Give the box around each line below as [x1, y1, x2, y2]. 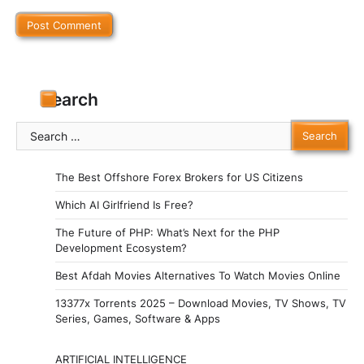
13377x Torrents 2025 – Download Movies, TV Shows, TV [55, 296, 346, 310]
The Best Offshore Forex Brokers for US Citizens [55, 170, 303, 184]
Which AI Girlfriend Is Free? [55, 197, 193, 211]
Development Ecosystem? [55, 240, 187, 254]
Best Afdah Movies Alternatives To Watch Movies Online [55, 268, 340, 282]
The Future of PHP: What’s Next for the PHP [55, 225, 279, 239]
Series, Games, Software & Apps [55, 311, 220, 325]
